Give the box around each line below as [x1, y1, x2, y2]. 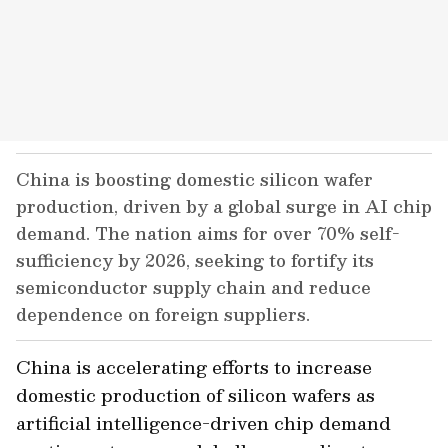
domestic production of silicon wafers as [16, 380, 375, 409]
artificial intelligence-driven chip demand [16, 408, 391, 437]
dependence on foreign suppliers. [16, 300, 310, 328]
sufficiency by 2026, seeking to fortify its [16, 246, 374, 274]
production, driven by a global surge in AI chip [16, 192, 432, 220]
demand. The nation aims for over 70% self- [16, 219, 400, 247]
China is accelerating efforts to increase [16, 352, 372, 381]
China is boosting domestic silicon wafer [16, 165, 373, 193]
